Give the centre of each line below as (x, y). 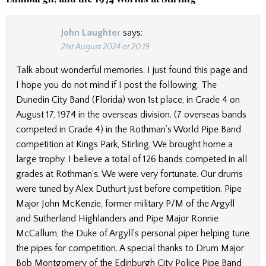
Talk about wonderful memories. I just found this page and (132, 70)
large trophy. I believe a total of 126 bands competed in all (132, 159)
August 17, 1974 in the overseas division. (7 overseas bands (131, 114)
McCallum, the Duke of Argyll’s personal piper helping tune (133, 233)
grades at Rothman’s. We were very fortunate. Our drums (129, 174)
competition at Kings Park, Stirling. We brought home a (124, 144)
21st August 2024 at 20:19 (105, 47)
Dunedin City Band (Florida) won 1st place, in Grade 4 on (128, 99)
